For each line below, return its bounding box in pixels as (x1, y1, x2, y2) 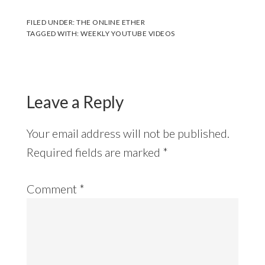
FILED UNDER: (26, 17, 77, 27)
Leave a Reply (26, 91, 124, 112)
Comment (26, 181, 79, 196)
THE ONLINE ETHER (76, 17, 146, 27)
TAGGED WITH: (26, 28, 81, 38)
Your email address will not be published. (26, 125, 230, 140)
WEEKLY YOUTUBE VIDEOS (80, 28, 175, 38)
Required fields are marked (26, 144, 163, 159)
